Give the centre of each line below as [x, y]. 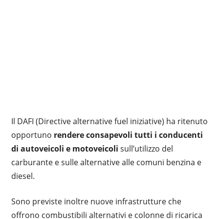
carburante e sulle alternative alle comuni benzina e [106, 162]
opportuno [32, 135]
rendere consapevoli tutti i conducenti [128, 135]
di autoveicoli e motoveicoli [65, 148]
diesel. [23, 176]
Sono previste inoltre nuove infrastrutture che [96, 201]
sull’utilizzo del [145, 148]
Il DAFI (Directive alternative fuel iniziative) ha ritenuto [109, 121]
